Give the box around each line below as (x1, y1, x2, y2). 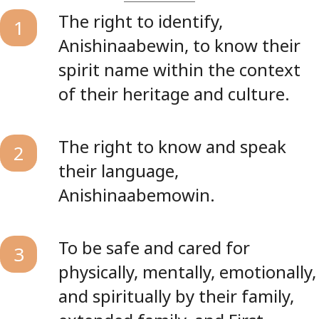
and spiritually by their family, (58, 284, 294, 308)
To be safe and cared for (58, 236, 250, 259)
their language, (58, 159, 179, 182)
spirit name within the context (58, 58, 300, 81)
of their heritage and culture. (58, 82, 290, 105)
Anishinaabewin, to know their (58, 33, 300, 57)
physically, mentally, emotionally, (58, 260, 316, 283)
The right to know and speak (58, 135, 286, 158)
